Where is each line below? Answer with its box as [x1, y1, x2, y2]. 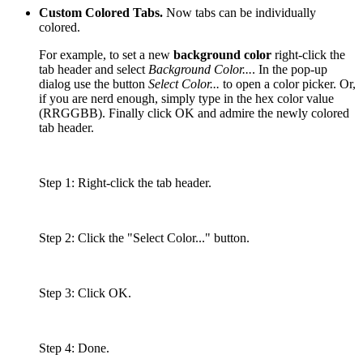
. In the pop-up [252, 62, 327, 76]
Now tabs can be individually [163, 5, 316, 19]
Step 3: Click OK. [39, 285, 131, 300]
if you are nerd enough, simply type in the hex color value [39, 91, 334, 105]
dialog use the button [39, 76, 148, 91]
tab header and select [39, 62, 148, 76]
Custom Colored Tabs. [39, 5, 163, 19]
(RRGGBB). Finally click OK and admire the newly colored [39, 105, 349, 120]
